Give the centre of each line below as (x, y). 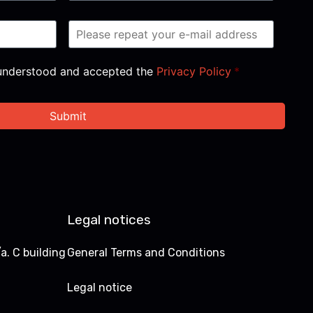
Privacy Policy (194, 72)
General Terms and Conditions (146, 252)
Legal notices (109, 219)
